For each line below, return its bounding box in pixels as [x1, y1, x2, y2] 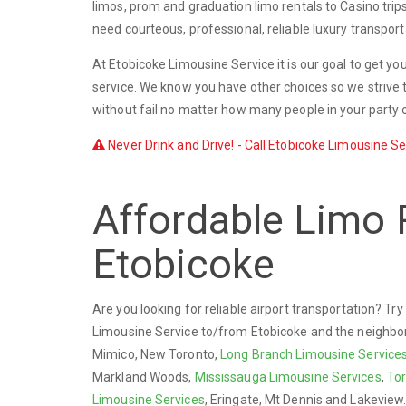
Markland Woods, [92, 369, 195, 384]
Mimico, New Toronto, [92, 346, 221, 362]
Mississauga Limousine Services [194, 369, 382, 384]
